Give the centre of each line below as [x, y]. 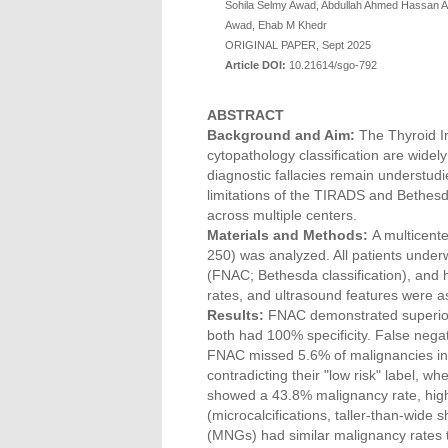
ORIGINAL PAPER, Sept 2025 [298, 45]
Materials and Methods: [289, 235]
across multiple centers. [282, 215]
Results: [235, 315]
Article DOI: [255, 65]
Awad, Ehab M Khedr [276, 25]
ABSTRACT [245, 115]
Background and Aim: [283, 135]
